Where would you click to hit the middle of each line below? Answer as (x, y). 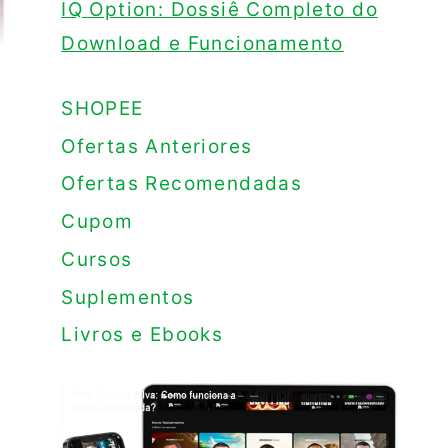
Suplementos (128, 297)
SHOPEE (102, 108)
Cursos (97, 259)
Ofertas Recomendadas (182, 184)
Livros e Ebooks (142, 335)
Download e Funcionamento (202, 44)
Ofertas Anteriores (157, 146)
